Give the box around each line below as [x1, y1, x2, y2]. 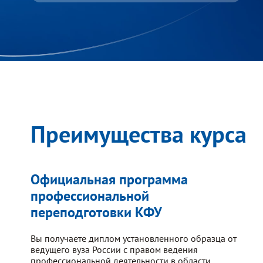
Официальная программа [31, 170, 188, 188]
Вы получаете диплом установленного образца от [31, 232, 237, 244]
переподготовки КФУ [31, 203, 162, 221]
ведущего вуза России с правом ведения [31, 243, 198, 255]
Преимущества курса [31, 118, 247, 149]
